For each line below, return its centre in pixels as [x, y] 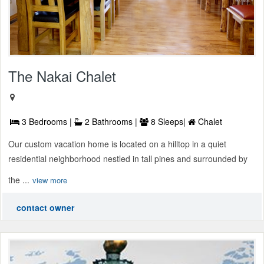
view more [50, 180]
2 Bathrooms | [111, 121]
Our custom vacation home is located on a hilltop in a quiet [117, 143]
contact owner [45, 207]
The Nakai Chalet [62, 75]
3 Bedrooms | [47, 121]
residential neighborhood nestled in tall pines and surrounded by [128, 158]
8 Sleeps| [168, 121]
